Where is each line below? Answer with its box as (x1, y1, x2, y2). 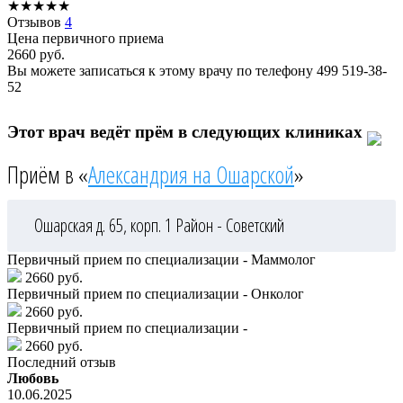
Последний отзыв (7, 354, 116, 371)
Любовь (7, 371, 58, 387)
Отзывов (7, 13, 65, 30)
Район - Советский (175, 213, 284, 238)
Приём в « (7, 158, 88, 192)
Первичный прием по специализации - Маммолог (7, 252, 316, 268)
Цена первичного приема (7, 30, 164, 46)
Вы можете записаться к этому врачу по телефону (7, 62, 317, 78)
